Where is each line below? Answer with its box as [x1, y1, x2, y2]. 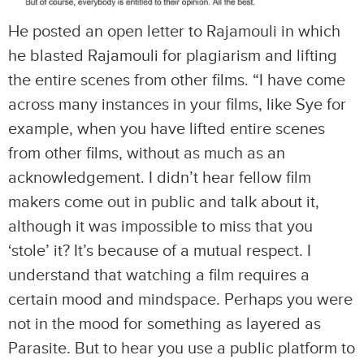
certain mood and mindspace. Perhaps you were [8, 290, 353, 310]
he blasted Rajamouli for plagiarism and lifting [8, 46, 337, 67]
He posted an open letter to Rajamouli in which [8, 22, 340, 42]
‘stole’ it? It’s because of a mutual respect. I [8, 241, 311, 262]
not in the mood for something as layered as [8, 314, 321, 335]
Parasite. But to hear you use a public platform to [8, 339, 355, 359]
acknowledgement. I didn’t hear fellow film [8, 168, 311, 188]
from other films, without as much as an [8, 144, 285, 164]
